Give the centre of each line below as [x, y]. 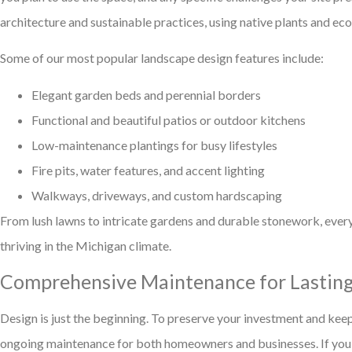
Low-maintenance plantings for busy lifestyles [154, 145]
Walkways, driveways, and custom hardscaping [157, 195]
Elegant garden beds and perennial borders [146, 94]
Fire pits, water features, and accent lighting [148, 170]
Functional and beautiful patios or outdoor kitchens [169, 119]
